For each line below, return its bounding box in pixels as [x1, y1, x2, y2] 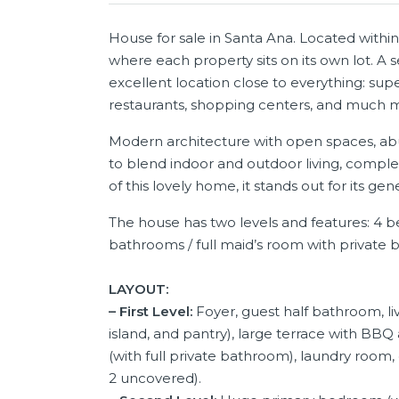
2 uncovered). [109, 369, 201, 387]
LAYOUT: [109, 280, 168, 297]
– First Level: [109, 302, 196, 320]
